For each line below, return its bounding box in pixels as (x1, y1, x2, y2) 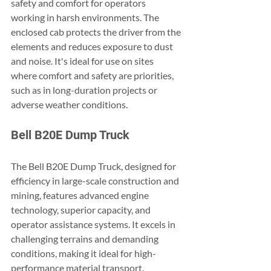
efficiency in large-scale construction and (11, 175, 181, 187)
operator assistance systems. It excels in (11, 218, 177, 230)
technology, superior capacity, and (11, 204, 152, 216)
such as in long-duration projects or (11, 84, 159, 96)
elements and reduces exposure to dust (11, 41, 175, 53)
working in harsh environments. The (11, 11, 161, 24)
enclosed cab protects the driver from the (11, 26, 183, 38)
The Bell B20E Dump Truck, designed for (11, 160, 178, 172)
